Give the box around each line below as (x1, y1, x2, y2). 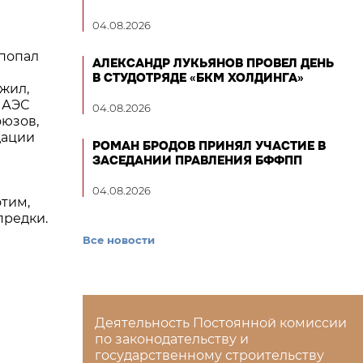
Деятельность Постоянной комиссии (95, 315, 347, 331)
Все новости (83, 233, 155, 246)
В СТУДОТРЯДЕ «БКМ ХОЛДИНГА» (92, 70, 304, 86)
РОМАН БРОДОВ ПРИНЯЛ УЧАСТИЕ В (92, 138, 326, 154)
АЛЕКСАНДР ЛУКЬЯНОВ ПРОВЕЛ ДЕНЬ (92, 55, 334, 71)
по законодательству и (95, 331, 249, 347)
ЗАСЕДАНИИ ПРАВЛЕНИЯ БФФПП (92, 152, 302, 169)
